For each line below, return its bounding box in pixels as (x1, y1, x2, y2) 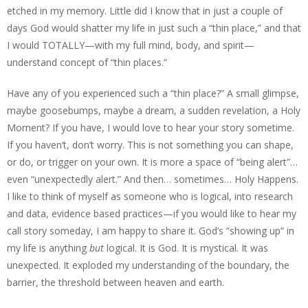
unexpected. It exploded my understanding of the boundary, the (7, 258, 289, 272)
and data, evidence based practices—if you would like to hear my (7, 207, 296, 220)
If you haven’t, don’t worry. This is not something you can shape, (7, 138, 294, 151)
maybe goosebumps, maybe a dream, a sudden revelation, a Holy (7, 104, 300, 117)
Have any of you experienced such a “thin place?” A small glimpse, (7, 87, 299, 100)
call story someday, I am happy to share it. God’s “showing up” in (7, 224, 294, 237)
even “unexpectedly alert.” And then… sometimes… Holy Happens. (7, 173, 298, 186)
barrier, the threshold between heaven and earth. (7, 276, 224, 289)
